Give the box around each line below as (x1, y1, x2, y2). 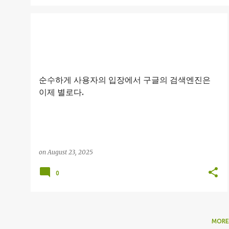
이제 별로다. (39, 87, 84, 97)
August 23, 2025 (48, 148, 93, 156)
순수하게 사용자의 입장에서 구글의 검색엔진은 (39, 75, 211, 84)
